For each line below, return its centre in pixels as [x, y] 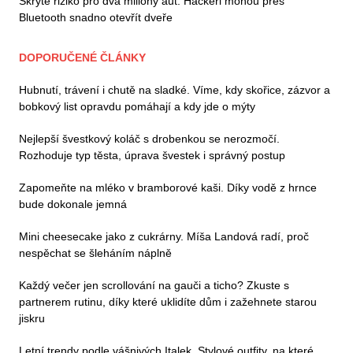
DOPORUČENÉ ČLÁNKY [82, 57]
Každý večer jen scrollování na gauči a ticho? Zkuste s [154, 285]
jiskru [32, 318]
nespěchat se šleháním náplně [95, 253]
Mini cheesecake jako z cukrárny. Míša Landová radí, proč [164, 236]
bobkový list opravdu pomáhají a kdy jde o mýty [137, 106]
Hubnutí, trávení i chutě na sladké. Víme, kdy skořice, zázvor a [175, 89]
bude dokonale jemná [73, 204]
